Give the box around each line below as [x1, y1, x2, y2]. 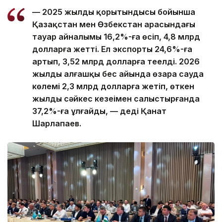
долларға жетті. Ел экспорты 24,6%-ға [32, 44, 192, 55]
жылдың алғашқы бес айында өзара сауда [32, 69, 204, 79]
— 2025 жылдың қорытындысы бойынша [32, 7, 195, 17]
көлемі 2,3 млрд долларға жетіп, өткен [32, 81, 194, 92]
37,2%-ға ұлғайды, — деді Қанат [32, 106, 166, 116]
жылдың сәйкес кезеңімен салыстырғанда [32, 94, 200, 104]
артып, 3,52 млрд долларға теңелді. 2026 [32, 56, 200, 67]
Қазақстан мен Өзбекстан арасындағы [32, 19, 195, 30]
